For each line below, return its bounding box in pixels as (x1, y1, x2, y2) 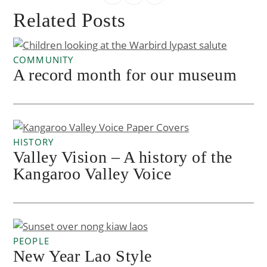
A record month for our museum (13, 65, 237, 84)
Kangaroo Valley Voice (13, 164, 172, 183)
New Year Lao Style (13, 246, 152, 265)
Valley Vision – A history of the (13, 147, 232, 166)
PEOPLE (13, 234, 50, 247)
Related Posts (13, 10, 126, 31)
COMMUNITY (13, 53, 74, 66)
